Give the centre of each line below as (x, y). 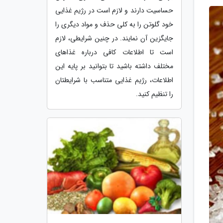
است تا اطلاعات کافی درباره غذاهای (114, 52)
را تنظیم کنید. (155, 94)
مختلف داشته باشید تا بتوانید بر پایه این (114, 66)
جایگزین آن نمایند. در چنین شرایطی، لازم (114, 38)
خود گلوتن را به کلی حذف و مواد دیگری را (114, 24)
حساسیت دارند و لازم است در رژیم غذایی (114, 10)
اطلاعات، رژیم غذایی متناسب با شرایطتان (114, 80)
